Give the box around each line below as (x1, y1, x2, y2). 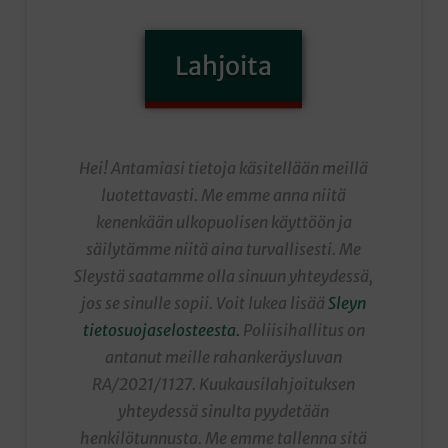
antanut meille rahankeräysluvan (105, 346, 343, 367)
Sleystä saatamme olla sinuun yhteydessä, (74, 265, 374, 286)
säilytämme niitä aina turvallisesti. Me (86, 238, 362, 259)
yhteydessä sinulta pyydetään (118, 400, 330, 421)
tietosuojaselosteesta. (82, 319, 240, 340)
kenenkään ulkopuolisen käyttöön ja (95, 211, 352, 232)
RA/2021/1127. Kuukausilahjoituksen (92, 373, 356, 394)
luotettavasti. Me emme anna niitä (101, 184, 347, 205)
